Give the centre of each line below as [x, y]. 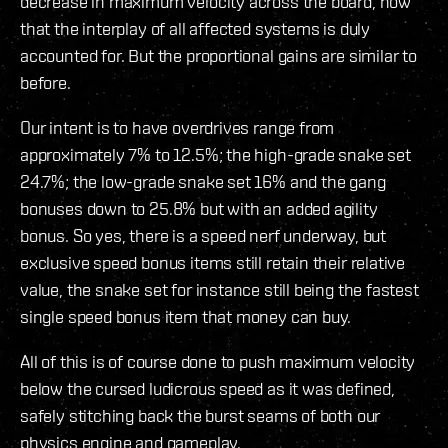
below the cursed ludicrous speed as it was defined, [207, 388]
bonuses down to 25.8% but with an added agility [199, 208]
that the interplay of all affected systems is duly [195, 28]
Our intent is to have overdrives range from [177, 127]
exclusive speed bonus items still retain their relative [213, 262]
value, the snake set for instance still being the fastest [219, 289]
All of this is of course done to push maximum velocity [218, 361]
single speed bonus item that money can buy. [186, 316]
